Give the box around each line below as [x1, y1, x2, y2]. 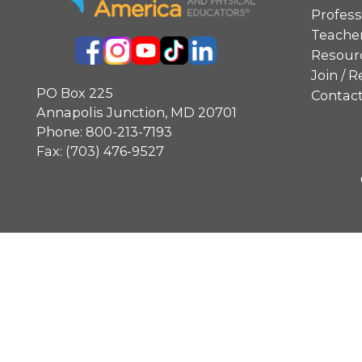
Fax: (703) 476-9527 [36, 142, 165, 159]
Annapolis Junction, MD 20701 [36, 103, 238, 120]
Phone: [36, 123, 86, 140]
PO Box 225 [36, 84, 114, 101]
